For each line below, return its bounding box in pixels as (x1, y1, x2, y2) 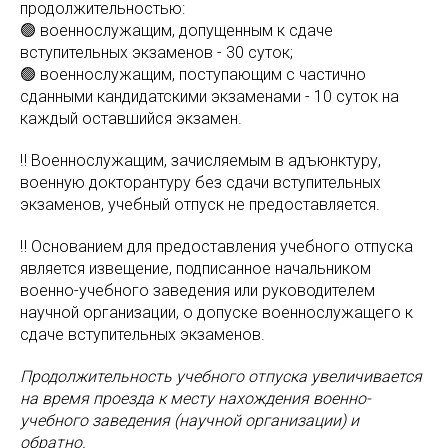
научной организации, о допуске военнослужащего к (20, 303, 413, 323)
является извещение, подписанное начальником (20, 259, 371, 279)
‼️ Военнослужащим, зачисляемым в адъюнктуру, (20, 151, 381, 171)
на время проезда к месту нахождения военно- (20, 389, 371, 409)
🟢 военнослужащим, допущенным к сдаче (20, 21, 333, 41)
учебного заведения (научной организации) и (20, 411, 359, 431)
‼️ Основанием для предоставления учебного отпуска (20, 237, 413, 257)
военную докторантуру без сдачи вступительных (20, 173, 381, 193)
